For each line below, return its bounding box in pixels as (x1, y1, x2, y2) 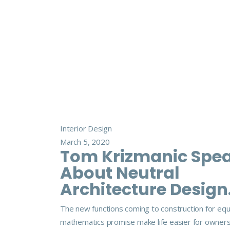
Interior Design (60, 123, 112, 133)
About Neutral (60, 161, 180, 184)
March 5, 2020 (60, 137, 110, 147)
